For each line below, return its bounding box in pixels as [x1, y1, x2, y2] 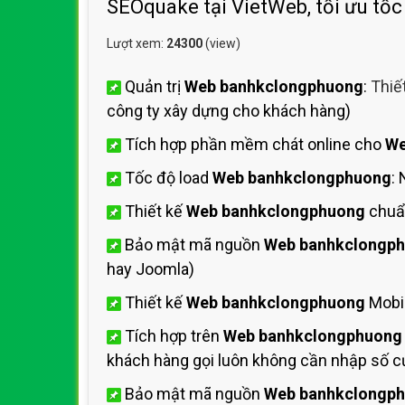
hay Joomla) [107, 259, 194, 278]
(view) [202, 36, 240, 51]
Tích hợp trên [121, 326, 223, 345]
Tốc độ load [121, 168, 212, 187]
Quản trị [121, 77, 184, 96]
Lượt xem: [107, 36, 166, 51]
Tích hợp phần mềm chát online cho [121, 135, 385, 154]
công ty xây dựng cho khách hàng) [107, 101, 351, 120]
